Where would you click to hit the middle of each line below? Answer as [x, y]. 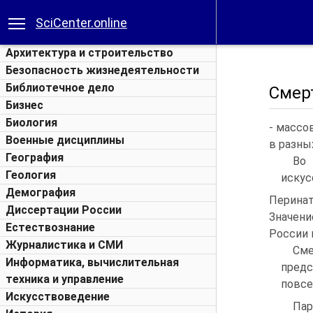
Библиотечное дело [60, 88]
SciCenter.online [81, 23]
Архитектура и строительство [89, 53]
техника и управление [65, 279]
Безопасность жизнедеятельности [102, 70]
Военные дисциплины [65, 140]
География [35, 158]
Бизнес [24, 105]
